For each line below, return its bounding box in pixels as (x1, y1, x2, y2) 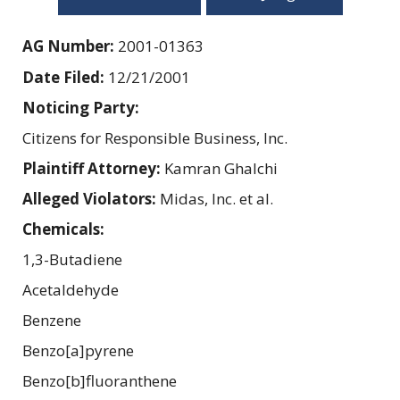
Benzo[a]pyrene (22, 339, 134, 361)
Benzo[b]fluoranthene (22, 370, 177, 391)
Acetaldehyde (22, 279, 119, 300)
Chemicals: (22, 218, 108, 239)
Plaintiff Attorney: (22, 157, 164, 179)
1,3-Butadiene (22, 248, 122, 270)
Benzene (22, 309, 81, 330)
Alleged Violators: (22, 187, 160, 209)
